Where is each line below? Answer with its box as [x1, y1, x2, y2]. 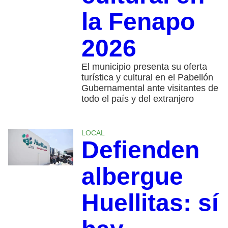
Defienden [81, 136, 199, 163]
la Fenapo [81, 8, 195, 35]
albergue [81, 162, 183, 190]
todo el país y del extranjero [81, 93, 194, 104]
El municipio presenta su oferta [81, 61, 207, 72]
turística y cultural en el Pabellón [81, 72, 213, 82]
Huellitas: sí [81, 189, 218, 216]
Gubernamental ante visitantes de [81, 82, 218, 93]
